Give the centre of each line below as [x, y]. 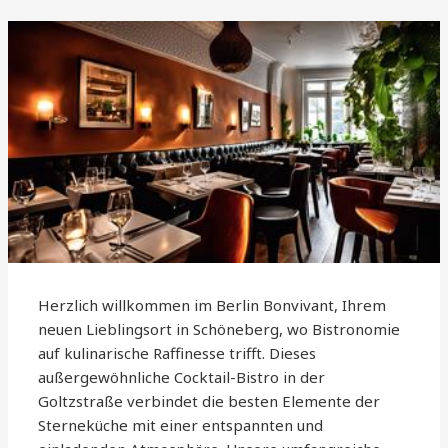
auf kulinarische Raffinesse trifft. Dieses [177, 353]
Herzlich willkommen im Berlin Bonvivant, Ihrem [212, 305]
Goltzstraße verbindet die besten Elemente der [209, 401]
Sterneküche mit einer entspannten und [181, 425]
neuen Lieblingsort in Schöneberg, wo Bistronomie [219, 329]
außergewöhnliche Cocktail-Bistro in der [182, 377]
